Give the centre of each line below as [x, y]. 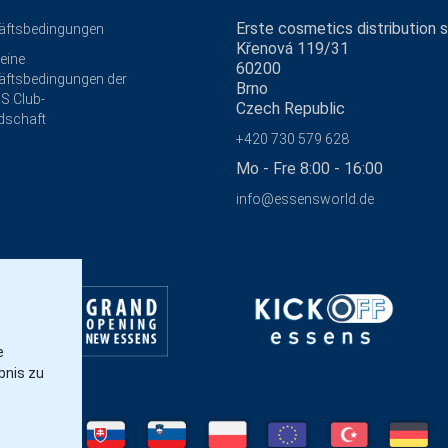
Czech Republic [290, 108]
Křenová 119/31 [292, 48]
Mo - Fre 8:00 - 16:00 [309, 168]
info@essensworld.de [305, 198]
